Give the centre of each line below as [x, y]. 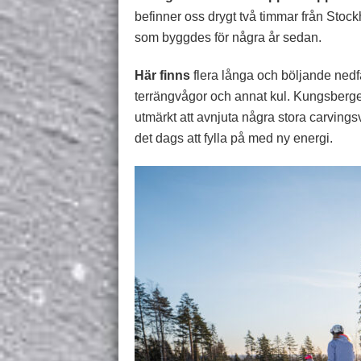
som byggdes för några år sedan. [228, 37]
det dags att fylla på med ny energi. [234, 138]
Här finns [162, 75]
